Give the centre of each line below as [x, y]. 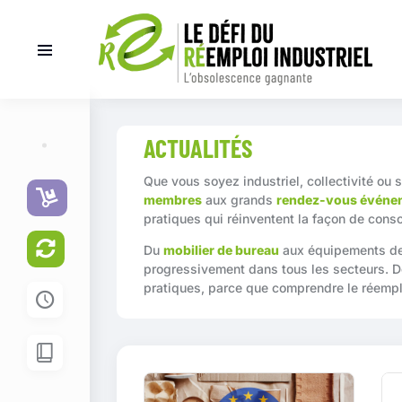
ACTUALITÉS [198, 148]
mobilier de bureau [221, 249]
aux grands [239, 199]
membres [173, 199]
